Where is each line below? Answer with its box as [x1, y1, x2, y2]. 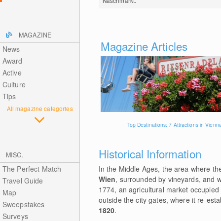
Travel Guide [2, 176, 43, 185]
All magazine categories [6, 104, 73, 112]
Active [2, 68, 22, 77]
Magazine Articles [100, 38, 188, 54]
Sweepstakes [2, 199, 45, 209]
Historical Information [98, 146, 201, 161]
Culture [2, 79, 26, 89]
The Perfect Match [2, 164, 62, 174]
